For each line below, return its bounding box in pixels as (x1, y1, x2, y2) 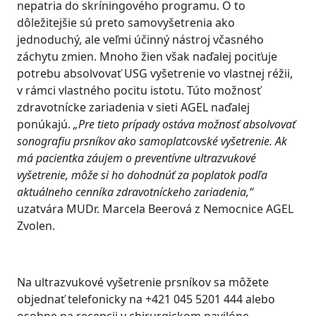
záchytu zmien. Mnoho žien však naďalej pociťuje (17, 49, 277, 64)
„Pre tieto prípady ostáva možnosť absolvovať (73, 116, 296, 132)
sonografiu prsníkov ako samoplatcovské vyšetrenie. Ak (17, 133, 287, 149)
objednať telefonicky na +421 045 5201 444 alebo (17, 291, 275, 307)
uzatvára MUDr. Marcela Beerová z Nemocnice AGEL (17, 201, 293, 217)
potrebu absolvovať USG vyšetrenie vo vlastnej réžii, (17, 66, 293, 81)
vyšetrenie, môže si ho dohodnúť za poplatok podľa (17, 167, 267, 183)
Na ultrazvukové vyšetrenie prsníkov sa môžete (17, 274, 269, 290)
